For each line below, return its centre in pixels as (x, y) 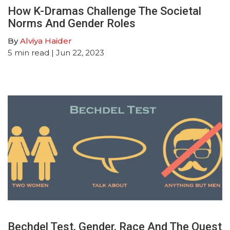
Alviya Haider (46, 41)
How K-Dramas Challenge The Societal (104, 11)
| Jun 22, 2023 (77, 52)
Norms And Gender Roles (72, 23)
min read (32, 52)
